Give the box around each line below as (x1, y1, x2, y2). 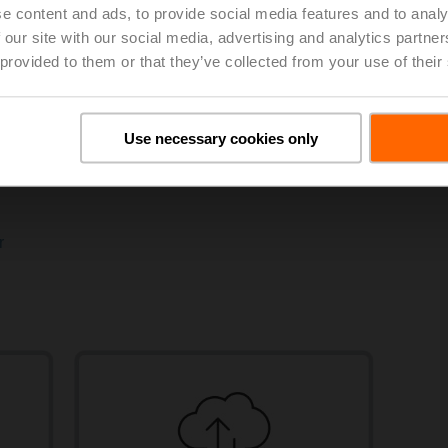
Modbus (73, 100, 150, 123)
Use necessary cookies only (123, 129, 318, 146)
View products (103, 146, 205, 164)
